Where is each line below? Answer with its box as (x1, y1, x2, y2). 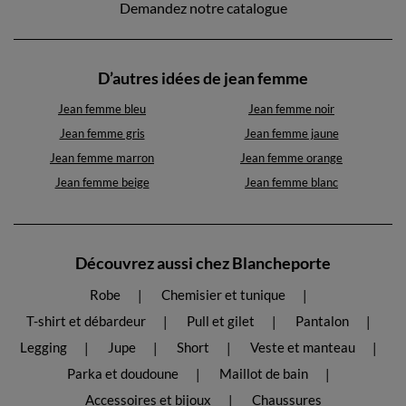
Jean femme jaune (244, 126, 339, 141)
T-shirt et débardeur (25, 313, 146, 330)
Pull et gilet (186, 313, 255, 330)
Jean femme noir (248, 101, 334, 117)
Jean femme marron (50, 150, 154, 166)
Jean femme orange (240, 150, 343, 166)
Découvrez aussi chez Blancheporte (75, 253, 331, 274)
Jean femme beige (54, 175, 150, 190)
